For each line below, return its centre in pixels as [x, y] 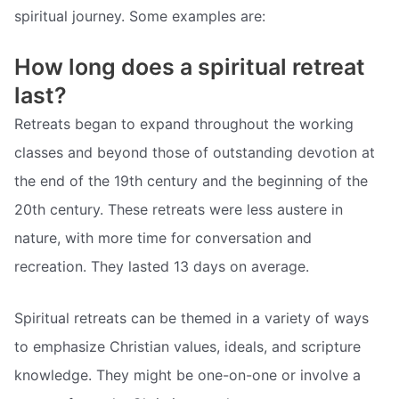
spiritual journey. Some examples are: [140, 16]
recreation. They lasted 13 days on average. [162, 267]
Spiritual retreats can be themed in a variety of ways [191, 318]
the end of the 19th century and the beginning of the [191, 181]
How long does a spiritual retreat [190, 67]
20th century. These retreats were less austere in [179, 210]
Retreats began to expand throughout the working [184, 124]
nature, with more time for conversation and [163, 238]
